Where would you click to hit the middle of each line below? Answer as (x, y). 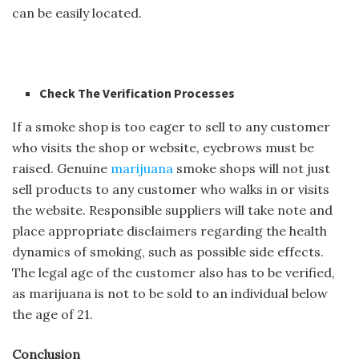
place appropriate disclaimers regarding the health (169, 231)
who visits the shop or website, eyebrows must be (163, 148)
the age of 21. (54, 315)
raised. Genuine (61, 169)
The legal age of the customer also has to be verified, (173, 273)
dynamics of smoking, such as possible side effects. (168, 252)
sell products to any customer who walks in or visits (171, 190)
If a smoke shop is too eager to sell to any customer (171, 127)
